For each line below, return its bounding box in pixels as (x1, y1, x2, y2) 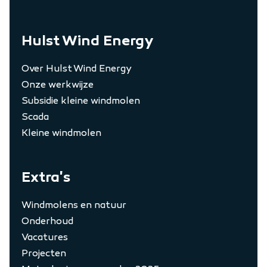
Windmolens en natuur (21, 199, 126, 210)
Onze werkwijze (21, 79, 94, 90)
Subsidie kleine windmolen (21, 95, 140, 106)
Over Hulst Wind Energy (21, 63, 132, 74)
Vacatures (21, 231, 68, 243)
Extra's (21, 168, 70, 186)
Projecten (21, 247, 66, 259)
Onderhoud (21, 215, 73, 226)
